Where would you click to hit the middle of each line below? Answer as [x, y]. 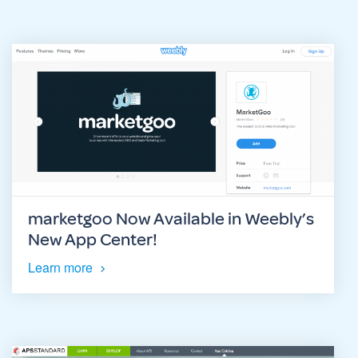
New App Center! [93, 240]
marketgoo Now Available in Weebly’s [171, 219]
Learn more [60, 268]
